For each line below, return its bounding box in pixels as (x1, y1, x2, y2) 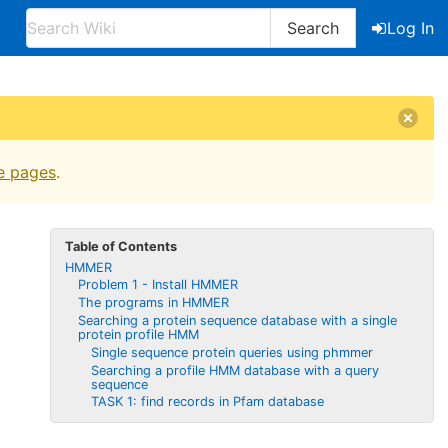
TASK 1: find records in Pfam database (90, 394, 324, 410)
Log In (387, 18, 434, 38)
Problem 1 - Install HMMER (78, 277, 239, 293)
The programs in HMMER (78, 295, 230, 311)
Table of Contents (65, 238, 178, 254)
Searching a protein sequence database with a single (78, 312, 398, 328)
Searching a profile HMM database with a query (90, 362, 379, 378)
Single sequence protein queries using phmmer (90, 344, 373, 360)
